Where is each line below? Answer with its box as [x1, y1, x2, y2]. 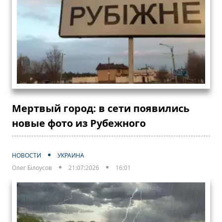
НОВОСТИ [12, 151, 41, 160]
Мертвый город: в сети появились [12, 102, 189, 115]
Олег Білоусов [12, 164, 52, 172]
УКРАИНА [57, 151, 84, 160]
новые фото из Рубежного [12, 116, 146, 130]
